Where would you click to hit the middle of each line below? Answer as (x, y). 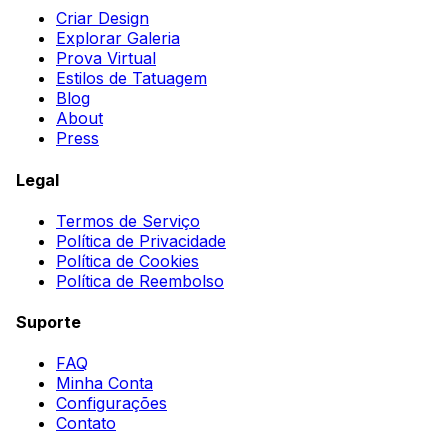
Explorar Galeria (118, 38)
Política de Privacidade (141, 240)
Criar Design (102, 18)
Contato (86, 423)
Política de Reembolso (140, 280)
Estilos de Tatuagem (131, 78)
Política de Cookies (127, 260)
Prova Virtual (106, 58)
